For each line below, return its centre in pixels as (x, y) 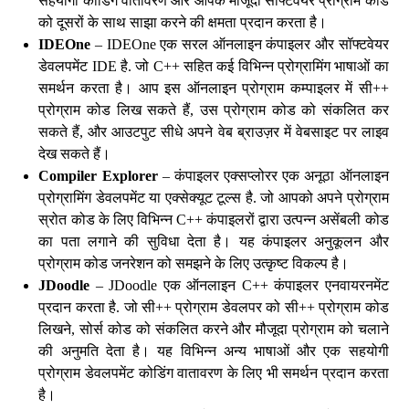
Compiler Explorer (98, 176)
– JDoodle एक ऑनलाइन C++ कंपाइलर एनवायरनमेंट (239, 285)
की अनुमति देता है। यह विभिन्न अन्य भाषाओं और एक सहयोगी (214, 351)
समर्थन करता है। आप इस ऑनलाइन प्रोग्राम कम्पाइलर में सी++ (214, 88)
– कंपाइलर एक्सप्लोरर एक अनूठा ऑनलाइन (273, 176)
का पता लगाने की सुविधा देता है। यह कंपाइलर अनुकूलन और (214, 241)
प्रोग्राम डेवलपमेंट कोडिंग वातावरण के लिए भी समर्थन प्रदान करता (214, 373)
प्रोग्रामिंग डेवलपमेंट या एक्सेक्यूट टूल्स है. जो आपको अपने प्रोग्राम (214, 198)
